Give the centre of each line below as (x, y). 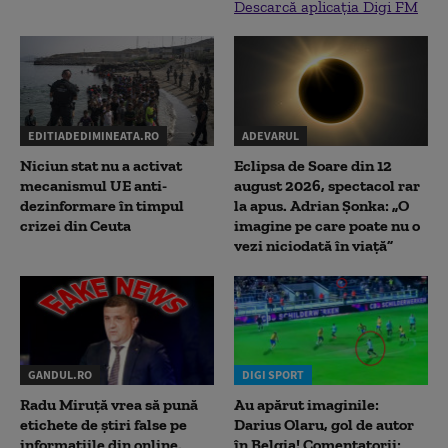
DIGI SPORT (273, 375)
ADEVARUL (270, 135)
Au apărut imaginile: (306, 405)
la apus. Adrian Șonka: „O (321, 205)
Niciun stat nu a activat (101, 165)
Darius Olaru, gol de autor (324, 425)
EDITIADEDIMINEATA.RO (93, 135)
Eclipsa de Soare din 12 (313, 165)
